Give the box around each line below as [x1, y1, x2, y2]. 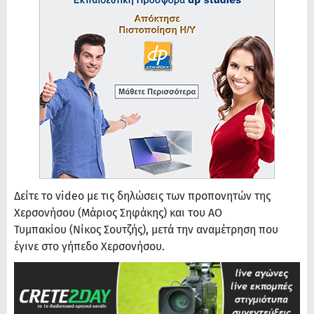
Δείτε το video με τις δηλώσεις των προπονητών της [14, 189, 271, 203]
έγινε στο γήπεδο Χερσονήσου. [14, 240, 168, 254]
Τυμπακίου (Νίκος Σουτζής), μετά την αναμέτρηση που [14, 223, 278, 237]
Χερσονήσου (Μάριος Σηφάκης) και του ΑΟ [14, 206, 222, 220]
